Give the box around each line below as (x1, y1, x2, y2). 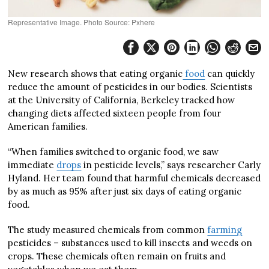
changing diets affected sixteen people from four (8, 107, 222, 119)
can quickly (205, 67, 255, 79)
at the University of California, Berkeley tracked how (8, 94, 235, 106)
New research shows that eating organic (8, 67, 183, 79)
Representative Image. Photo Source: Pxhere (8, 16, 156, 27)
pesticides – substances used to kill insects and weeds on (8, 237, 253, 249)
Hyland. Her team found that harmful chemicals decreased (8, 172, 261, 184)
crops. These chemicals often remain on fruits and (8, 250, 226, 262)
